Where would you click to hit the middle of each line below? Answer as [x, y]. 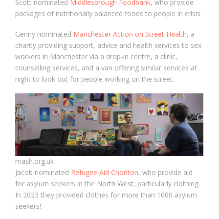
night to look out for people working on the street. [95, 79]
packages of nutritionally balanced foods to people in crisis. [109, 14]
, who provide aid [166, 173]
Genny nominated [44, 34]
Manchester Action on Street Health [130, 34]
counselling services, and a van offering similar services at [106, 67]
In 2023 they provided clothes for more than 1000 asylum [106, 195]
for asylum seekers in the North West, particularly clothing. [108, 184]
